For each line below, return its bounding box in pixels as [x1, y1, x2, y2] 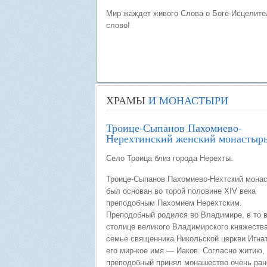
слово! [106, 21, 130, 30]
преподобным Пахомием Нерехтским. [106, 198, 242, 207]
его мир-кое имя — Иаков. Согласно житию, [106, 246, 265, 255]
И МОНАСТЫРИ [145, 93, 228, 107]
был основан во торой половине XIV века [106, 187, 256, 195]
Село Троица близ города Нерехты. [106, 154, 233, 163]
